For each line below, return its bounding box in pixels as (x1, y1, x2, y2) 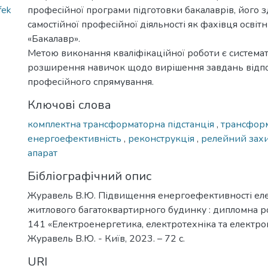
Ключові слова (28, 97, 111, 113)
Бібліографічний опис (28, 168, 151, 184)
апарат (28, 147, 57, 160)
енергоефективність (28, 132, 124, 145)
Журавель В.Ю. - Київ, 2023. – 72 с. (28, 232, 185, 245)
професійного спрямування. (28, 75, 154, 89)
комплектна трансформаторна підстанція (28, 118, 217, 131)
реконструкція (128, 132, 197, 145)
